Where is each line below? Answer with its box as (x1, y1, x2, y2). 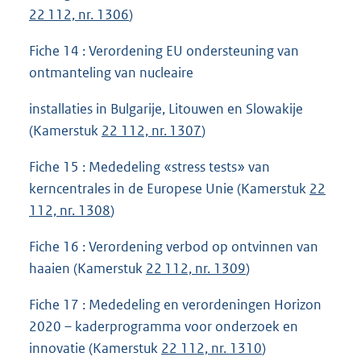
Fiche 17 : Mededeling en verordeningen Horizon (29, 296, 322, 314)
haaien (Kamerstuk (29, 259, 146, 277)
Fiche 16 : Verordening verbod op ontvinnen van (29, 238, 318, 255)
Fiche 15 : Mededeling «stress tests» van (29, 157, 270, 176)
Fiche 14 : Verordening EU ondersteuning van (29, 41, 299, 60)
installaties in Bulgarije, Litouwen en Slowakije (29, 99, 303, 118)
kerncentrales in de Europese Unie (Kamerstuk (29, 179, 309, 197)
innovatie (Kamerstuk (29, 339, 161, 358)
